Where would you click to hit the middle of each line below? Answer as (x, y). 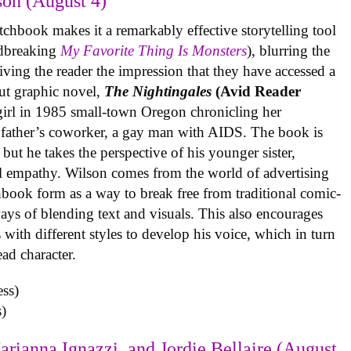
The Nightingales (158, 91)
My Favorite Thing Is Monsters (154, 51)
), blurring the (289, 51)
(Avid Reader (257, 91)
